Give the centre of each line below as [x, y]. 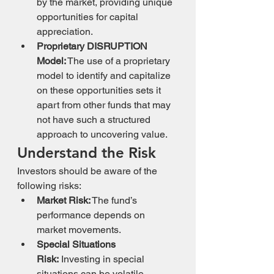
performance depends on [92, 215]
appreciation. [65, 31]
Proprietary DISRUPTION [93, 46]
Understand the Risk [87, 153]
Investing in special [103, 259]
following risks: [49, 186]
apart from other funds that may [105, 105]
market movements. [79, 230]
